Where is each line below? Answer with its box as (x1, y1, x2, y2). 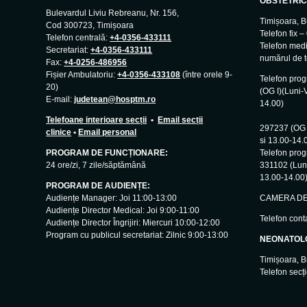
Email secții (158, 114, 204, 125)
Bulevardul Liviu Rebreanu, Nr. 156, (46, 8, 180, 18)
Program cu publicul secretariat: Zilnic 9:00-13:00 (46, 230, 229, 240)
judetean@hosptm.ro (74, 94, 156, 104)
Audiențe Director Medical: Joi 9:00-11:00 (46, 205, 200, 215)
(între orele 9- (180, 69, 233, 79)
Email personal (78, 127, 137, 137)
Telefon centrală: (46, 32, 110, 42)
